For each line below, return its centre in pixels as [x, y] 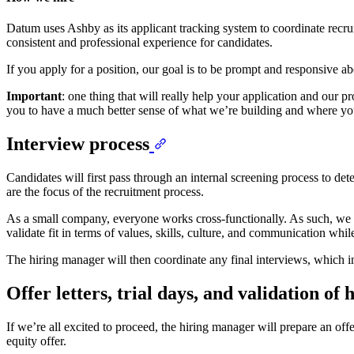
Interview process [78, 144]
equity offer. [36, 341]
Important [34, 96]
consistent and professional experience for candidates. [139, 43]
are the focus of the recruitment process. [107, 192]
